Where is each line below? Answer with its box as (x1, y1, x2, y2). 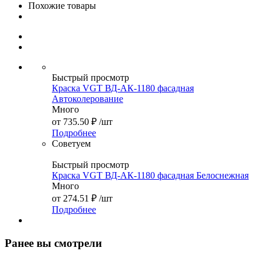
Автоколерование (52, 93, 123, 104)
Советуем (52, 138, 91, 148)
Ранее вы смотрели (5, 236, 102, 249)
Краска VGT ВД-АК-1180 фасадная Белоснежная (52, 170, 249, 180)
